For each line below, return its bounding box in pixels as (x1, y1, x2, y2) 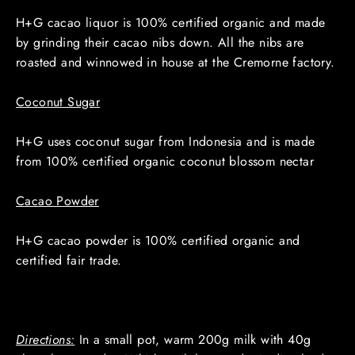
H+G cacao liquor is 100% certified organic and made (16, 13, 326, 32)
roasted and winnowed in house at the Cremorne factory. (16, 52, 335, 71)
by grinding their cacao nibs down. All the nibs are (16, 32, 304, 52)
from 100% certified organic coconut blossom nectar (16, 151, 314, 170)
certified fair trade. (16, 250, 122, 269)
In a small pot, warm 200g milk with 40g (74, 330, 311, 349)
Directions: (16, 330, 75, 349)
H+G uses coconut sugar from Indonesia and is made (16, 132, 315, 151)
